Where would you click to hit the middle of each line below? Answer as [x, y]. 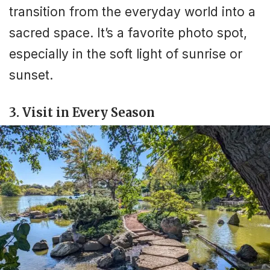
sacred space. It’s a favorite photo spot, [128, 33]
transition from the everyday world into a [132, 12]
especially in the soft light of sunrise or [126, 54]
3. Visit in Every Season [82, 112]
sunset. [31, 75]
